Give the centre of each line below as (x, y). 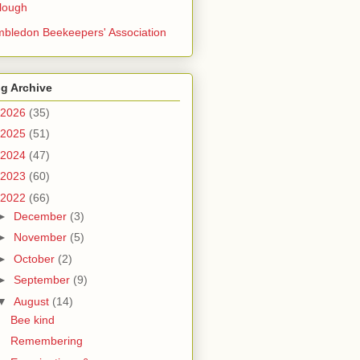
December (41, 216)
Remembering (46, 341)
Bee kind (32, 319)
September (43, 280)
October (35, 258)
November (41, 237)
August (33, 301)
